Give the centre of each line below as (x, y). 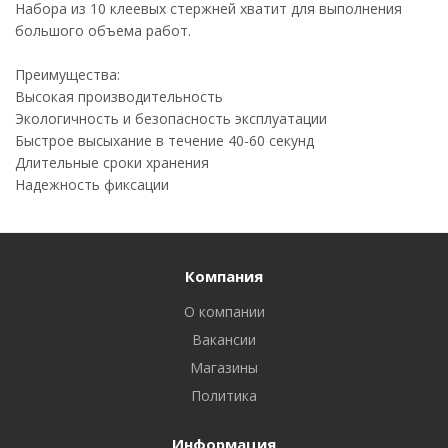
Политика (224, 395)
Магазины (224, 367)
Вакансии (224, 339)
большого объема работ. (103, 30)
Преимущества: (67, 74)
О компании (224, 311)
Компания (224, 276)
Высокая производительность (119, 96)
